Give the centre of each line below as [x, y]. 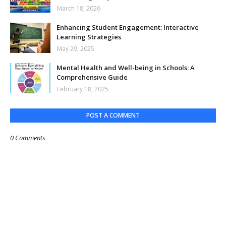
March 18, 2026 [79, 8]
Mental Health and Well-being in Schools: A [126, 68]
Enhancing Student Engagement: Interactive [128, 27]
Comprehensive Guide [92, 77]
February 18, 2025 [83, 89]
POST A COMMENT [113, 115]
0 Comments [28, 138]
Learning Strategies [89, 37]
